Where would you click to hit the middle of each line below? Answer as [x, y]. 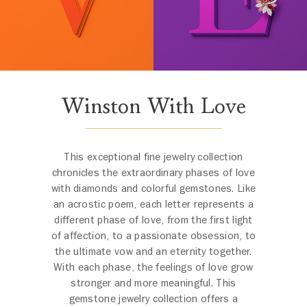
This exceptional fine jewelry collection [153, 157]
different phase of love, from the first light [153, 220]
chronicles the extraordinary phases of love [153, 173]
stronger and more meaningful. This [153, 283]
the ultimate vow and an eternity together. [153, 252]
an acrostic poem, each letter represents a [153, 205]
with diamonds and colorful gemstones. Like [153, 189]
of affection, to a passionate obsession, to [153, 236]
